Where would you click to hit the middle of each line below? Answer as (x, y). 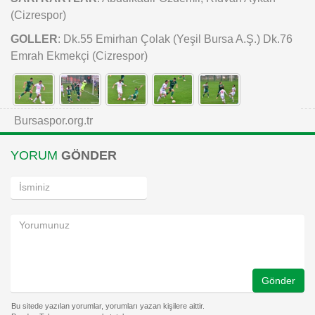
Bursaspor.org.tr (53, 120)
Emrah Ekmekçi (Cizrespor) (79, 56)
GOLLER (34, 39)
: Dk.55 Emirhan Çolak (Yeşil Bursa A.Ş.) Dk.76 (175, 39)
